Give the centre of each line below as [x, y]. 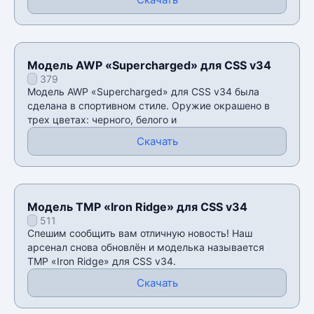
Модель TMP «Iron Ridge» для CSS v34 [137, 206]
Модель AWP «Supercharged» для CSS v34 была [143, 91]
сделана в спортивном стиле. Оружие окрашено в [149, 105]
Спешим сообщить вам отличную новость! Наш [140, 233]
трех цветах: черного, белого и [102, 119]
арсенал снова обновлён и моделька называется [146, 247]
